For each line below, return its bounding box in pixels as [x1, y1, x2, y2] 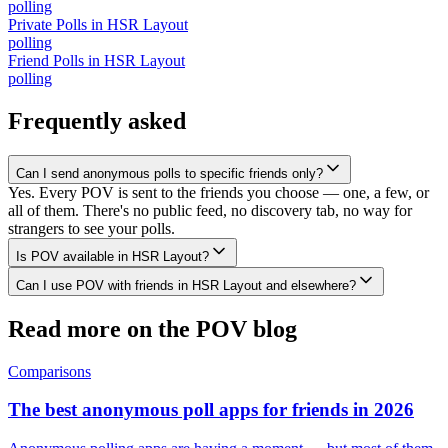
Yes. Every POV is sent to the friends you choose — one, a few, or [8, 183, 429, 201]
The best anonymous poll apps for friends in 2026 [8, 399, 414, 421]
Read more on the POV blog [8, 315, 297, 342]
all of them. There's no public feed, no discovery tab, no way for [8, 201, 412, 219]
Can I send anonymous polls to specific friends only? [16, 165, 323, 181]
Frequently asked [8, 107, 186, 134]
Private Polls [8, 15, 87, 33]
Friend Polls [8, 51, 84, 69]
